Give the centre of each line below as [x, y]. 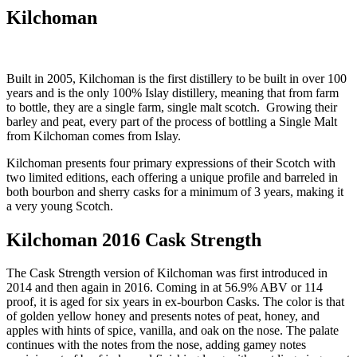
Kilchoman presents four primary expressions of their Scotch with [171, 163]
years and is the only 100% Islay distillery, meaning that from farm [173, 92]
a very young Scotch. [60, 206]
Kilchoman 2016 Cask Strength [134, 239]
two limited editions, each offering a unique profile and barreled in [172, 177]
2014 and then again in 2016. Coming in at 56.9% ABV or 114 [165, 288]
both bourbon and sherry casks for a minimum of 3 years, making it [175, 191]
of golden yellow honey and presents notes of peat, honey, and [163, 316]
